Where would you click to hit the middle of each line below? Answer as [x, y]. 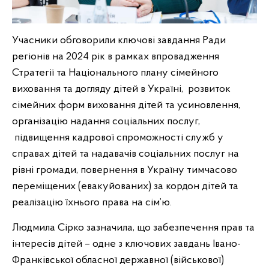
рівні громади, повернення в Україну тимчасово [125, 171]
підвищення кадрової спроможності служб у [118, 138]
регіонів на [39, 57]
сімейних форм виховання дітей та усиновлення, [126, 106]
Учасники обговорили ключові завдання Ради [119, 41]
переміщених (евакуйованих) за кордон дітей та [125, 187]
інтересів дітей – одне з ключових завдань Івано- [126, 244]
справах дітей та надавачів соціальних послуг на [125, 154]
